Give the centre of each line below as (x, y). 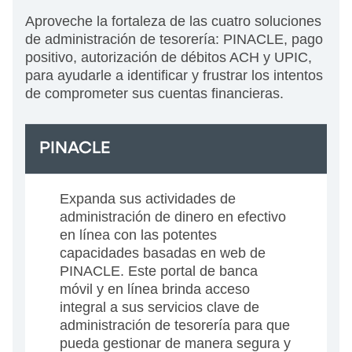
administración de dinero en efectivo (173, 217)
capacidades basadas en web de (163, 253)
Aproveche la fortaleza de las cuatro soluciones (173, 22)
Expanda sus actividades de (148, 199)
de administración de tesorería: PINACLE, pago (174, 40)
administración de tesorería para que (175, 326)
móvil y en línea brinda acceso (155, 290)
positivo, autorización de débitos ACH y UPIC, (169, 58)
